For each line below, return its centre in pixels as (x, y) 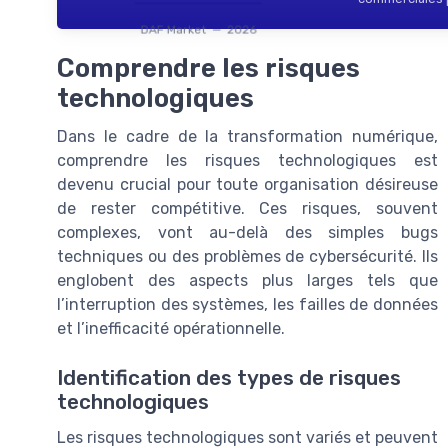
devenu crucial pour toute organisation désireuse (247, 185)
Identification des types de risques (229, 377)
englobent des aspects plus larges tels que (247, 281)
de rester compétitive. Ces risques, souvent (247, 209)
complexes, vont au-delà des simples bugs (247, 233)
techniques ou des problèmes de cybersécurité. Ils (247, 257)
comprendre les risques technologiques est (247, 161)
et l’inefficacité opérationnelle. (171, 329)
